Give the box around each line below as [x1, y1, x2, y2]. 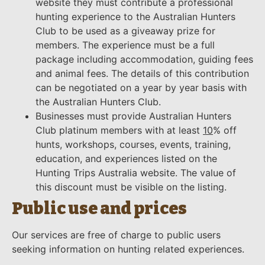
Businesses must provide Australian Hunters [35, 110, 231, 122]
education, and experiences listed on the [35, 153, 217, 165]
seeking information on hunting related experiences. [12, 243, 244, 256]
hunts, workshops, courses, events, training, [35, 138, 231, 151]
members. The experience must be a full [35, 39, 215, 51]
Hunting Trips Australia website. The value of [35, 167, 236, 179]
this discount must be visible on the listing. [35, 181, 227, 193]
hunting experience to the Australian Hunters [35, 11, 235, 23]
